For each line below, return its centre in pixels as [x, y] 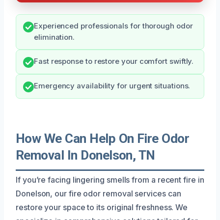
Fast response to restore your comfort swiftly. [114, 61]
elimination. [55, 37]
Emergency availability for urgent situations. [112, 86]
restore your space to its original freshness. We [102, 207]
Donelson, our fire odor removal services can [98, 193]
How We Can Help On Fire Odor [103, 138]
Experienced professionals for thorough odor [113, 26]
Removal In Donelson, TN [85, 155]
